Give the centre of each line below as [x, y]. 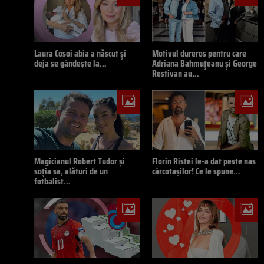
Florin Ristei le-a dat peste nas [204, 161]
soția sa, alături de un [71, 171]
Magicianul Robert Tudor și [80, 161]
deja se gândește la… [70, 64]
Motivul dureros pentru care [199, 54]
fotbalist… [52, 181]
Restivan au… [176, 74]
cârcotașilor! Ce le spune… [196, 171]
